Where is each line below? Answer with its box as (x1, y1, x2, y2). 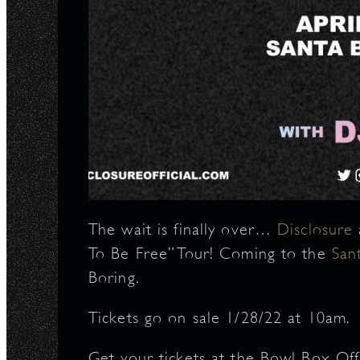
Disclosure (277, 220, 354, 239)
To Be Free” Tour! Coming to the (88, 244, 332, 263)
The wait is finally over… (88, 220, 278, 239)
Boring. (88, 268, 140, 287)
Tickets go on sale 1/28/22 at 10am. (88, 309, 351, 327)
